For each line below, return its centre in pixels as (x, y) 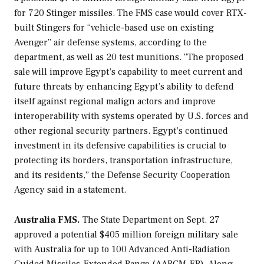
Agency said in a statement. (71, 189)
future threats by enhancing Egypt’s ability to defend (124, 86)
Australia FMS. (48, 220)
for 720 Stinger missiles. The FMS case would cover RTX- (131, 13)
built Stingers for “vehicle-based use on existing (114, 27)
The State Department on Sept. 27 (151, 220)
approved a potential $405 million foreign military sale (126, 234)
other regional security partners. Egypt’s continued (121, 131)
